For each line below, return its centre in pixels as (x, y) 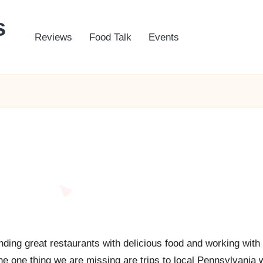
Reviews (53, 37)
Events (164, 37)
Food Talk (110, 37)
